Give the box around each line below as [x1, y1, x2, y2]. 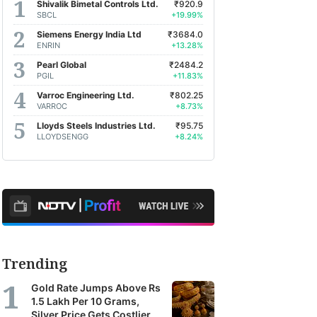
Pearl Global [37, 59, 86, 70]
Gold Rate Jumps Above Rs [31, 282, 161, 294]
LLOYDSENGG [37, 131, 88, 142]
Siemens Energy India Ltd [37, 28, 142, 40]
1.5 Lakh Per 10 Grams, [31, 295, 139, 307]
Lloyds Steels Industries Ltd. [37, 120, 156, 131]
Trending [2, 254, 67, 273]
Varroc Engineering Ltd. [37, 89, 134, 100]
